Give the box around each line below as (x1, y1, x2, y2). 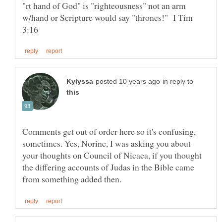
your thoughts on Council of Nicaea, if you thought (22, 149, 202, 161)
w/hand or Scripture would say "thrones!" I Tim (22, 11, 193, 23)
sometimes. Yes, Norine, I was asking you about (22, 137, 191, 149)
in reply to (163, 77, 193, 85)
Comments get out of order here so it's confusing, (22, 125, 196, 137)
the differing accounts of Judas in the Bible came (22, 161, 194, 173)
